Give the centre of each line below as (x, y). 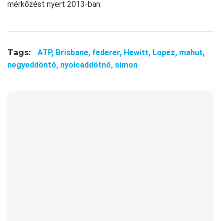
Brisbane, (74, 53)
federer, (108, 53)
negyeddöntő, (34, 65)
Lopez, (166, 53)
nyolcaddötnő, (88, 65)
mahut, (192, 53)
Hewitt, (138, 53)
